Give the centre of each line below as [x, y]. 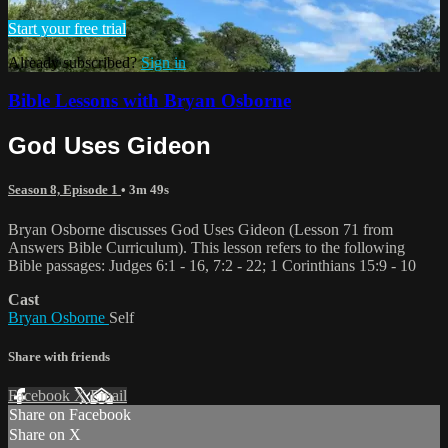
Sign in [163, 62]
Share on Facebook [70, 414]
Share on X [45, 434]
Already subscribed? [74, 62]
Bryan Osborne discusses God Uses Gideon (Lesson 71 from [200, 229]
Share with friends [59, 356]
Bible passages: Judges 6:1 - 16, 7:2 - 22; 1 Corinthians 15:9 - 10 [212, 265]
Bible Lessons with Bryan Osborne [149, 101]
